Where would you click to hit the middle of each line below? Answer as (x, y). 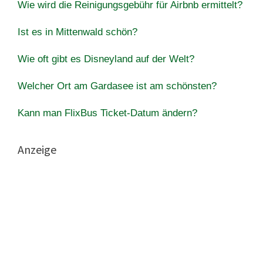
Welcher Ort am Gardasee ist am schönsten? (117, 86)
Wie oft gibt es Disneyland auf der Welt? (106, 59)
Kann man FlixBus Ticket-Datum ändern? (107, 113)
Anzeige (37, 149)
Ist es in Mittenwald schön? (77, 32)
